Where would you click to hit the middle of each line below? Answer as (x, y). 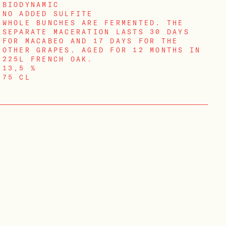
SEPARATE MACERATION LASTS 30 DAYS (96, 32)
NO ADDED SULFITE (48, 14)
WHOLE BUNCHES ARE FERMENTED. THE (93, 23)
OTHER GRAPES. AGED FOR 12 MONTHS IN (102, 50)
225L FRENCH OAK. (48, 59)
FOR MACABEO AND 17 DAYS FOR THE (90, 41)
